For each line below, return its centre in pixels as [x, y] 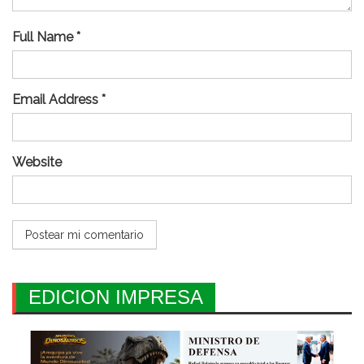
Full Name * [46, 37]
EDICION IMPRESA [116, 297]
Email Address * [59, 99]
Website [37, 162]
